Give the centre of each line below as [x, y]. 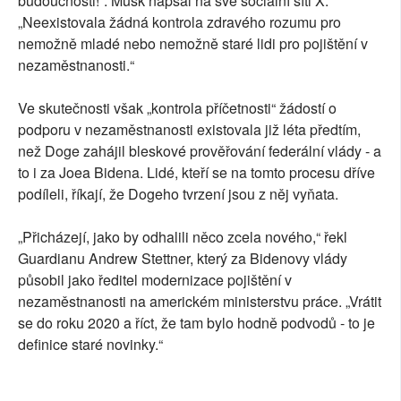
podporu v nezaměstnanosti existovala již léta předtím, [189, 130]
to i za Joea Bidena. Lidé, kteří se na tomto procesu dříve [196, 173]
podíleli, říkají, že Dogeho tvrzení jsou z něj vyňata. [178, 194]
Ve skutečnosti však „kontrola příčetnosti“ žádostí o [177, 108]
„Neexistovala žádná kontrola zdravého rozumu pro [179, 22]
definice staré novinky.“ [90, 345]
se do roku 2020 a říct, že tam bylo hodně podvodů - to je [196, 323]
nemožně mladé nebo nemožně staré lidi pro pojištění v [193, 44]
